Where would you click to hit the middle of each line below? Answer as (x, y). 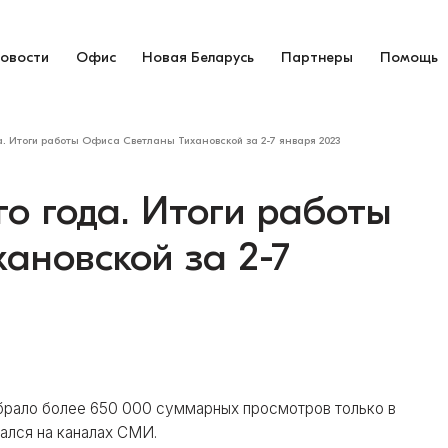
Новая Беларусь (198, 57)
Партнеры (317, 57)
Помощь (409, 57)
